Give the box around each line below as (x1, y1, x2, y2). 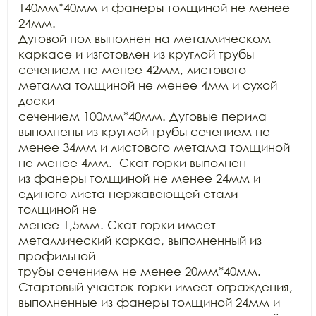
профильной (18, 248, 95, 263)
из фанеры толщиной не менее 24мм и (18, 171, 260, 186)
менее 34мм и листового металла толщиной (18, 140, 290, 154)
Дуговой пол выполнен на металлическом (18, 31, 271, 46)
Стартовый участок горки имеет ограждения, (18, 279, 293, 294)
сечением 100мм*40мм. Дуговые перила (18, 109, 267, 123)
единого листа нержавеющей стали (18, 186, 238, 201)
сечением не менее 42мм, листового (18, 62, 246, 77)
